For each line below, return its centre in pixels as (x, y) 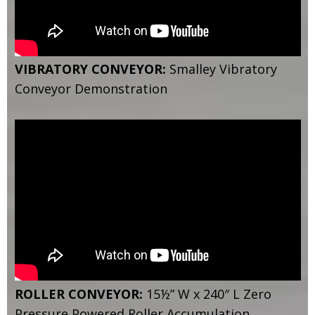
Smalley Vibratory (223, 69)
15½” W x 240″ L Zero (208, 294)
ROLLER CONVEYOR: (80, 294)
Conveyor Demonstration (91, 89)
